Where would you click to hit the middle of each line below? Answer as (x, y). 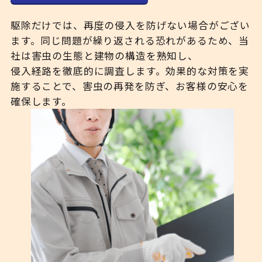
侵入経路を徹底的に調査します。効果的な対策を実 (130, 71)
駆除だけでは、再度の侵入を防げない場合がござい (130, 25)
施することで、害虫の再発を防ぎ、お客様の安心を (130, 86)
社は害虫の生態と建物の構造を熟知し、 (104, 56)
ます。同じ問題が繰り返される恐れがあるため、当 (130, 41)
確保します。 (41, 101)
